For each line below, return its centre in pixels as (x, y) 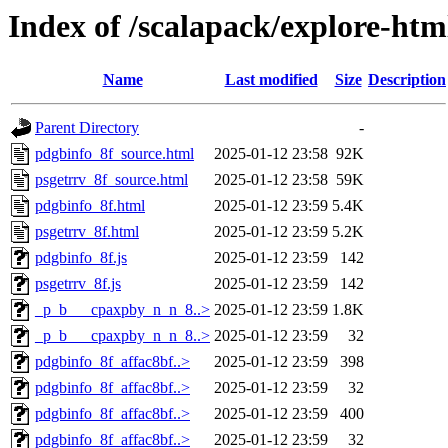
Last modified (271, 80)
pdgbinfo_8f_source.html (114, 154)
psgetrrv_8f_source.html (111, 180)
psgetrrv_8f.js (78, 284)
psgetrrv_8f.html (87, 232)
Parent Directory (87, 128)
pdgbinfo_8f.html (90, 206)
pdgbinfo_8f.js (81, 258)
